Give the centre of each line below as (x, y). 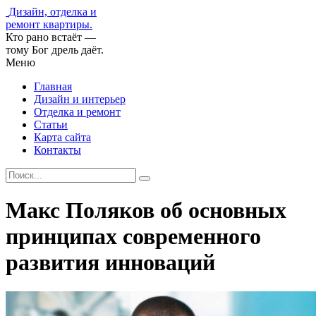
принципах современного (133, 237)
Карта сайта (62, 137)
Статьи (51, 124)
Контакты (57, 150)
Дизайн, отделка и (53, 12)
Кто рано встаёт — (51, 37)
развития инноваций (110, 263)
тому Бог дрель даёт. (55, 50)
